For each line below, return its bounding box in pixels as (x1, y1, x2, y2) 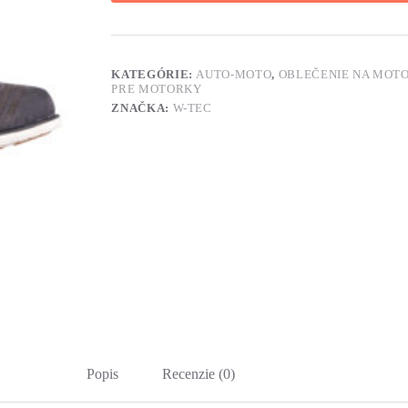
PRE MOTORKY (111, 82, 202, 97)
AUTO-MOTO (196, 67, 272, 82)
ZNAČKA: (111, 101, 173, 116)
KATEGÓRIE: (111, 67, 197, 82)
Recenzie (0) (162, 366, 236, 382)
